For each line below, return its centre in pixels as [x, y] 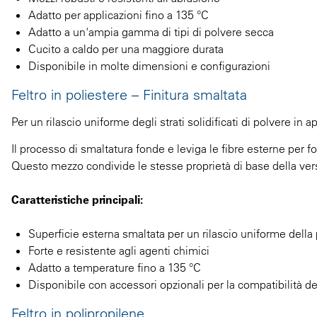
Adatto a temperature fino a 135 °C [115, 267]
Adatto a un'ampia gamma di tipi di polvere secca [151, 31]
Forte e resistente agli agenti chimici [119, 250]
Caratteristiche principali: [77, 199]
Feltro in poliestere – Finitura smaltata [129, 94]
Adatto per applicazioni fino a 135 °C [119, 15]
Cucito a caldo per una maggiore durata [126, 48]
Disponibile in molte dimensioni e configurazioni [149, 65]
